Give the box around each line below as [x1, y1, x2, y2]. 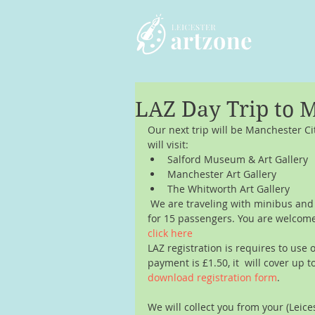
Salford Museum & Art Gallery [167, 153, 314, 167]
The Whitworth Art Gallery [167, 182, 292, 196]
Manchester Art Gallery [167, 167, 282, 181]
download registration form [148, 271, 277, 285]
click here [148, 226, 195, 240]
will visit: [148, 138, 191, 152]
